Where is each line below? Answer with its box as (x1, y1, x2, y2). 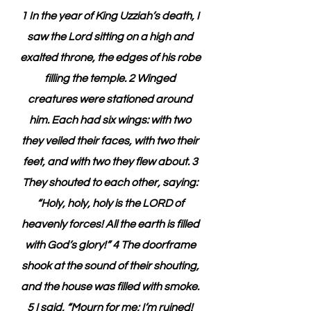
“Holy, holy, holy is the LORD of (36, 198, 186, 209)
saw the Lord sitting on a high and (27, 31, 195, 42)
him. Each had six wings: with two (29, 115, 193, 126)
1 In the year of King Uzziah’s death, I (21, 10, 201, 22)
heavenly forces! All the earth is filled (21, 219, 201, 230)
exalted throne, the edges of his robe (19, 52, 203, 63)
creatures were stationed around (28, 94, 194, 105)
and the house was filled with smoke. (21, 281, 201, 292)
